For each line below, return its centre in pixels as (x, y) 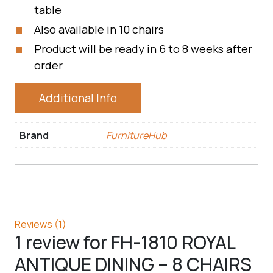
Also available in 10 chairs (99, 29)
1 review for (63, 242)
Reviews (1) (41, 224)
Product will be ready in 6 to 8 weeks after (143, 49)
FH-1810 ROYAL (173, 242)
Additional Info (78, 98)
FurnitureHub (136, 135)
